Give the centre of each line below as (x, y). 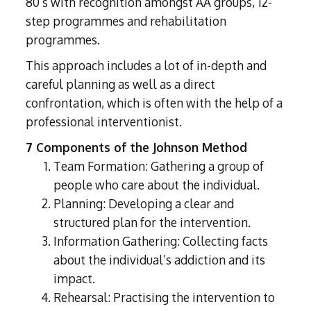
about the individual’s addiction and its (160, 260)
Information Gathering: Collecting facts (161, 241)
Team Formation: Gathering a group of (159, 166)
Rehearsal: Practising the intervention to (165, 297)
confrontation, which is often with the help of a (154, 103)
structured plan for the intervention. (152, 222)
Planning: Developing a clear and (144, 204)
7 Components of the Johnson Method (137, 148)
